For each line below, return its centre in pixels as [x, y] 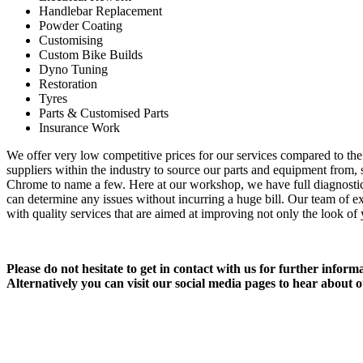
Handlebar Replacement [100, 11]
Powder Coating [81, 26]
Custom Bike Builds [91, 55]
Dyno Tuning [73, 69]
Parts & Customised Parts [104, 113]
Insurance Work [79, 128]
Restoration [68, 84]
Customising [71, 40]
